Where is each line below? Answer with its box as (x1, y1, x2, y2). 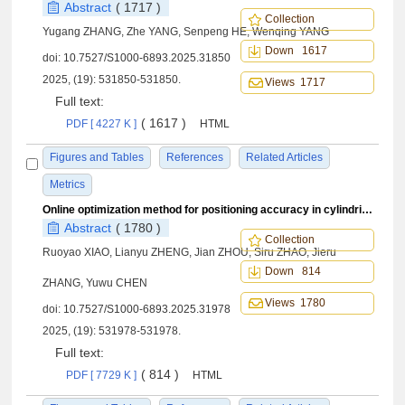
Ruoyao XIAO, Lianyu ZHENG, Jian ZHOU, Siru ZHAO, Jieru (42, 246, 337, 259)
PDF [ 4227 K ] (66, 118, 137, 130)
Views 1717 (264, 76, 325, 89)
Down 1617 (264, 44, 327, 57)
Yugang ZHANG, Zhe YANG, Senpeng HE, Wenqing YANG (42, 25, 330, 38)
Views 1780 (264, 297, 325, 309)
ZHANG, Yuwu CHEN (42, 277, 148, 289)
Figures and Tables (50, 151, 145, 164)
